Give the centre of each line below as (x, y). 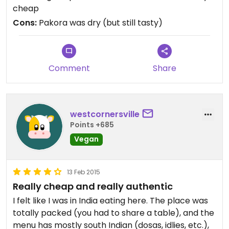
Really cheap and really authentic (93, 186)
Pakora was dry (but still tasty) (100, 23)
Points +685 (92, 124)
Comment (69, 68)
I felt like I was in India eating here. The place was (81, 201)
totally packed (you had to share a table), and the (113, 213)
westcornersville (105, 114)
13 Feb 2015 (84, 172)
